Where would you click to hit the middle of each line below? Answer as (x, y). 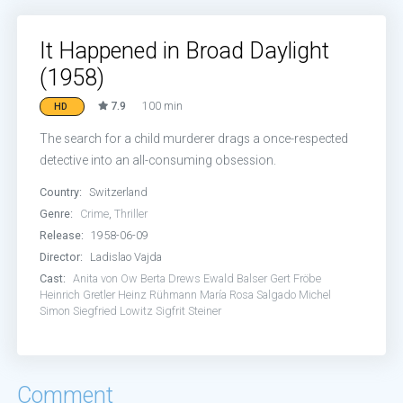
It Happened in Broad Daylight (185, 51)
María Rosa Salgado (248, 295)
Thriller (131, 214)
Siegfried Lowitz (113, 311)
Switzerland (119, 192)
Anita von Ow (106, 278)
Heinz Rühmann (158, 295)
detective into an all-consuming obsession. (158, 160)
